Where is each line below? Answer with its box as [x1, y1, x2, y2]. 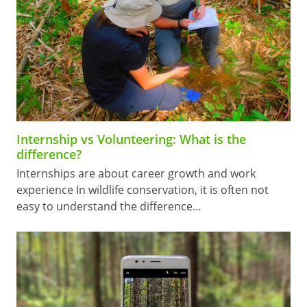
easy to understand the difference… [16, 199, 201, 214]
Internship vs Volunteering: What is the [16, 131, 246, 148]
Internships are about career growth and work [16, 166, 256, 182]
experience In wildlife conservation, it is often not [16, 182, 269, 198]
